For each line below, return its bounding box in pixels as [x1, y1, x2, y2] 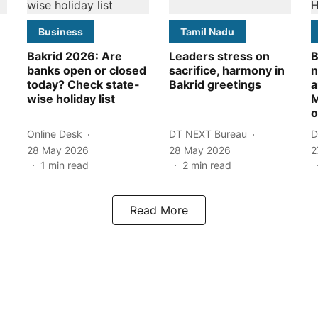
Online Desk [27, 128, 82, 141]
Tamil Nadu [180, 25, 234, 38]
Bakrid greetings [169, 77, 261, 92]
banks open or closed [27, 62, 146, 77]
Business [38, 25, 83, 38]
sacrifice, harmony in [169, 62, 285, 77]
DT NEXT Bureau [169, 128, 247, 141]
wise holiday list [27, 91, 115, 106]
